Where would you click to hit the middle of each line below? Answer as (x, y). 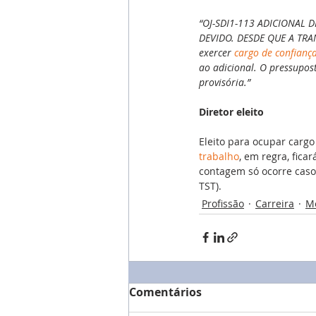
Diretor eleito (231, 111)
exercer (217, 52)
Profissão (223, 203)
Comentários (165, 292)
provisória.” (225, 82)
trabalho (219, 156)
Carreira (275, 203)
